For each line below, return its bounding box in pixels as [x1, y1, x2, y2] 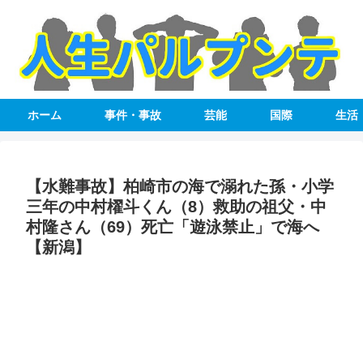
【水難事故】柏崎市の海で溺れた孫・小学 [26, 177, 334, 196]
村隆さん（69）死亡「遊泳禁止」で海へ [26, 218, 319, 237]
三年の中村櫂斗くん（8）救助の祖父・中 [26, 198, 327, 216]
